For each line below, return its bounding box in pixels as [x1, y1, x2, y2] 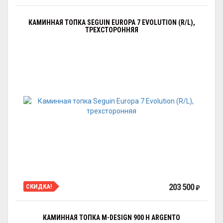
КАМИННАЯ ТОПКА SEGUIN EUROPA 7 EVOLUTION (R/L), [28, 18, 195, 26]
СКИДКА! [26, 182, 52, 190]
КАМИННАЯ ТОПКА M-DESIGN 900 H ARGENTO [43, 214, 180, 222]
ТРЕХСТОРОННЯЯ [85, 26, 138, 34]
